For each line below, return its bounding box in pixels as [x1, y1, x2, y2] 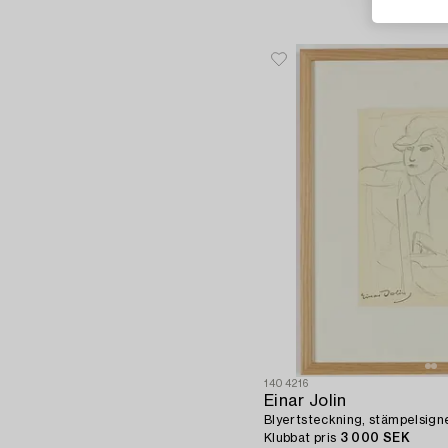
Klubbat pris [264, 432, 340, 445]
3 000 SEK [339, 432, 410, 445]
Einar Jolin [264, 393, 347, 410]
